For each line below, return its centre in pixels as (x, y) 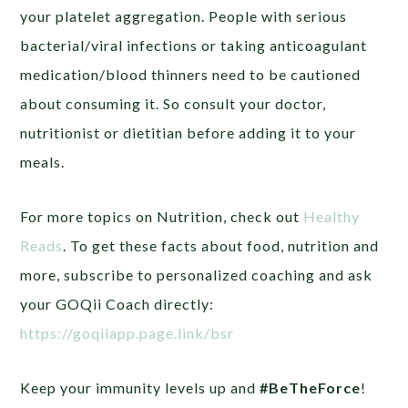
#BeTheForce (311, 387)
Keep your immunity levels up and (140, 387)
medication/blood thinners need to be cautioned (191, 74)
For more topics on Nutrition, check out (162, 216)
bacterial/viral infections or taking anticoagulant (194, 45)
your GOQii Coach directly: (117, 303)
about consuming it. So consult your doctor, (173, 103)
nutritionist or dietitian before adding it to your (189, 132)
